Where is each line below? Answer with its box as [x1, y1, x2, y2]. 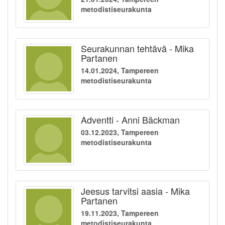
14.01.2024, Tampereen [81, 65, 159, 76]
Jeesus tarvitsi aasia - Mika [81, 184, 190, 198]
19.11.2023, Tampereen [81, 208, 159, 218]
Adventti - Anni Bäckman [81, 113, 180, 127]
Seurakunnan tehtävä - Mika [81, 42, 194, 55]
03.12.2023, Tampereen [81, 127, 159, 138]
